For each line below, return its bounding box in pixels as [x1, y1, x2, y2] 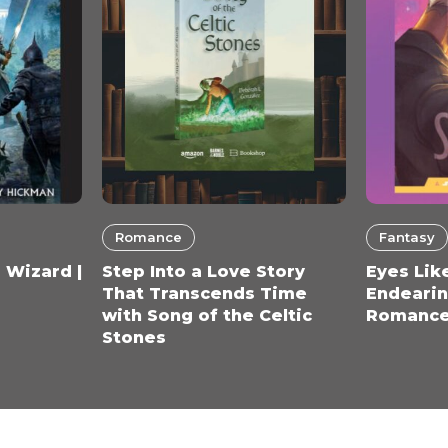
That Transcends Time [102, 283, 308, 303]
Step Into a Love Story [102, 261, 306, 281]
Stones [102, 327, 167, 347]
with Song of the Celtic [102, 305, 313, 325]
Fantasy [378, 228, 435, 245]
